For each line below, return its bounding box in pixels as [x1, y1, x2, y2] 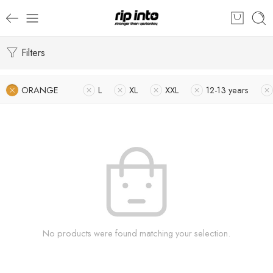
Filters [18, 46, 45, 60]
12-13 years [206, 83, 249, 96]
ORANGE [21, 83, 58, 96]
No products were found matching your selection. [43, 227, 230, 239]
